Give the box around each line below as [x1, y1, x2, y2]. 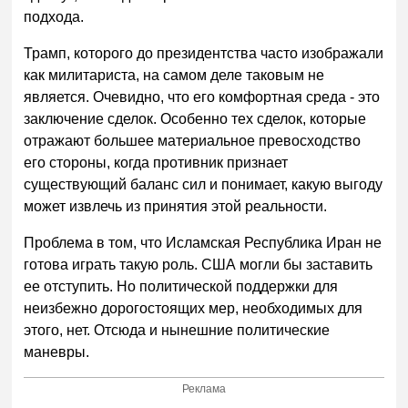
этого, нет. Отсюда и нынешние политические [24, 321, 331, 338]
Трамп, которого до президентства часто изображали [24, 45, 384, 61]
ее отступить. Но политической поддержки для [24, 278, 339, 294]
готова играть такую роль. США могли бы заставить [24, 256, 373, 272]
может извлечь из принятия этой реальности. [24, 198, 328, 214]
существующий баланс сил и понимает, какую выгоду [24, 176, 383, 192]
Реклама [182, 382, 227, 396]
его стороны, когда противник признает [24, 154, 289, 170]
